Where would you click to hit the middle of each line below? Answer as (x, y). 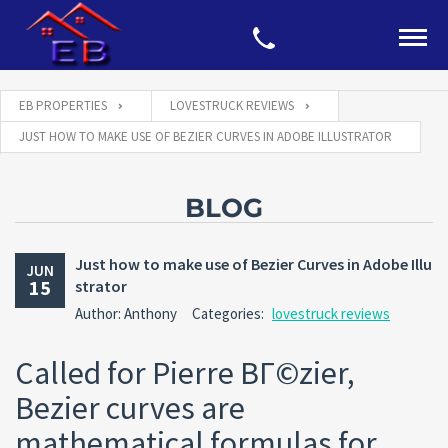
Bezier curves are (130, 408)
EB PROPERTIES (63, 105)
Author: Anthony (126, 313)
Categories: (229, 313)
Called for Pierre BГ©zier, (185, 373)
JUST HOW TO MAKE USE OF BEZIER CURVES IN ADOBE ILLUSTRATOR (205, 136)
